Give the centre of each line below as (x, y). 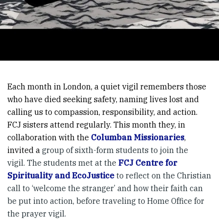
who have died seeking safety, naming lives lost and (103, 99)
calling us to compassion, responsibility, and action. (102, 112)
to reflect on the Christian (163, 175)
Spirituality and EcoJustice (61, 175)
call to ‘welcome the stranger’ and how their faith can (105, 188)
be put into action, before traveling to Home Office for (106, 201)
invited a (25, 150)
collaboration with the (49, 137)
